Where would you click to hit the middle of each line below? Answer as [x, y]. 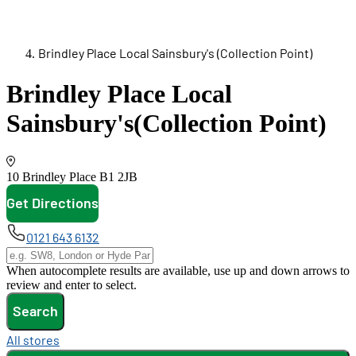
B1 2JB [117, 176]
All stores [33, 339]
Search [35, 311]
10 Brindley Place [51, 176]
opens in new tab [146, 230]
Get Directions [52, 203]
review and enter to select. [72, 284]
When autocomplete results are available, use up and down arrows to [178, 270]
